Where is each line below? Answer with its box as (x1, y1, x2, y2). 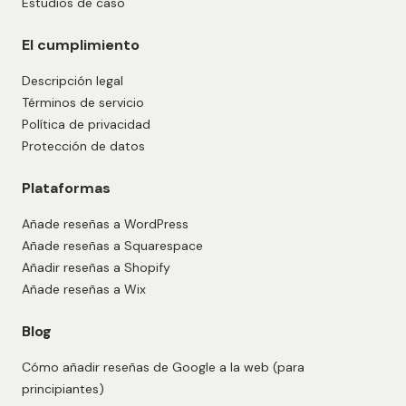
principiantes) (22, 381, 104, 398)
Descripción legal (22, 72, 123, 90)
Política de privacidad (22, 116, 150, 133)
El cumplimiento (22, 35, 140, 55)
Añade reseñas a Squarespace (22, 237, 203, 255)
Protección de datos (22, 138, 145, 155)
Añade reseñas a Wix (22, 281, 146, 298)
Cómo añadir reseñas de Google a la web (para (22, 359, 304, 376)
